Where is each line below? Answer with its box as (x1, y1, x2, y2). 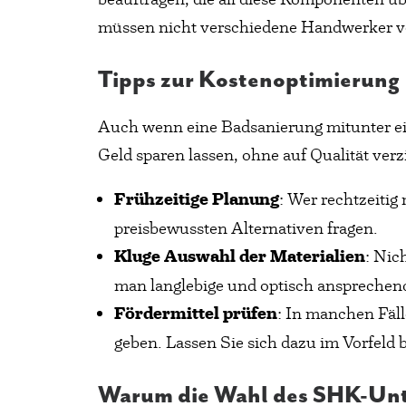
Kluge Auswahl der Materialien (114, 246, 365, 267)
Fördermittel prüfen (114, 303, 277, 324)
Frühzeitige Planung (114, 188, 279, 210)
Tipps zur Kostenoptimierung (98, 67, 400, 93)
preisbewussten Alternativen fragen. (114, 217, 378, 238)
